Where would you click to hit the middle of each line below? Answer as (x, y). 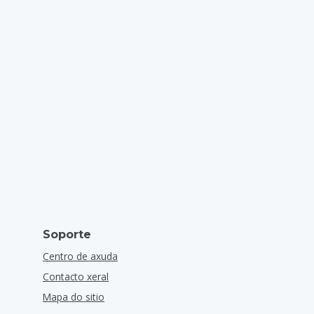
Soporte (67, 234)
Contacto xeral (76, 277)
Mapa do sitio (74, 297)
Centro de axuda (80, 256)
